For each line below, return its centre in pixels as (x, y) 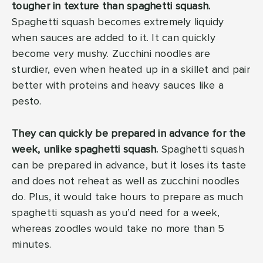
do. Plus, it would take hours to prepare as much (127, 198)
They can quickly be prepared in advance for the (129, 134)
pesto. (27, 102)
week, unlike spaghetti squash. (85, 150)
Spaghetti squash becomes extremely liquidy (118, 23)
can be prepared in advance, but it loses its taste (129, 166)
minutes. (31, 245)
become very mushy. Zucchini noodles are (111, 54)
